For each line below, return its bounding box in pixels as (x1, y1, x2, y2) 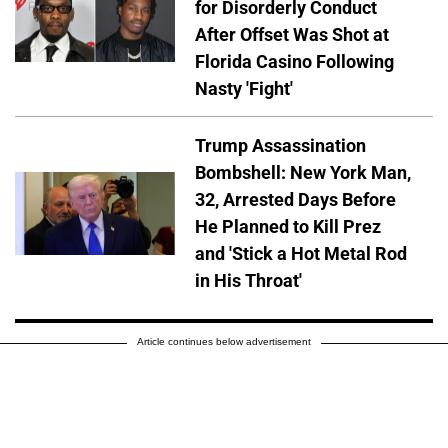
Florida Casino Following (195, 50, 394, 72)
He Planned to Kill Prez (195, 216, 381, 238)
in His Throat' (195, 270, 302, 292)
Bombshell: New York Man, (195, 162, 411, 184)
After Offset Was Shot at (195, 23, 389, 45)
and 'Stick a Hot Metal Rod (195, 243, 407, 265)
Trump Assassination (195, 135, 366, 157)
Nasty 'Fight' (195, 77, 293, 99)
